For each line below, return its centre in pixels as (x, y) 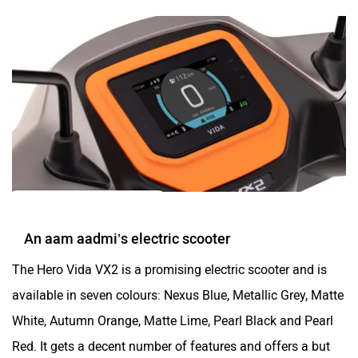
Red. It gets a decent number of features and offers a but (171, 346)
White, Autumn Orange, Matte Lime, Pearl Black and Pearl (173, 320)
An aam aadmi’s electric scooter (127, 239)
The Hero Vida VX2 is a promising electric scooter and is (169, 269)
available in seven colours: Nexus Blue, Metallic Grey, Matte (178, 295)
